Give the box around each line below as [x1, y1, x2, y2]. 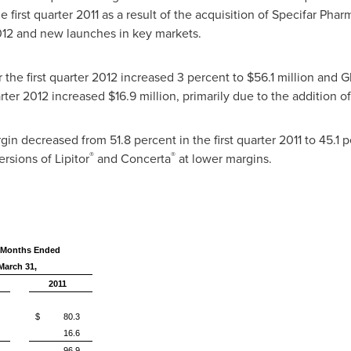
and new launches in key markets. [13, 24, 201, 42]
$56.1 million [246, 68, 314, 86]
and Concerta [93, 150, 171, 168]
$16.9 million [107, 87, 176, 105]
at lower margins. [175, 150, 278, 168]
